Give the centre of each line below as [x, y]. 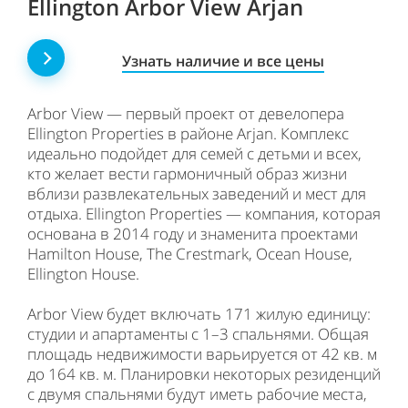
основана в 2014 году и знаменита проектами [193, 234]
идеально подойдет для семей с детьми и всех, [194, 153]
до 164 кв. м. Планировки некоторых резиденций [204, 374]
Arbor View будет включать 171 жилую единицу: [199, 314]
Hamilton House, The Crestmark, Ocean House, [190, 254]
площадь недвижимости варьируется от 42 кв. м [202, 354]
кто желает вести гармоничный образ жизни [187, 173]
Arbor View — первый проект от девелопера [186, 113]
